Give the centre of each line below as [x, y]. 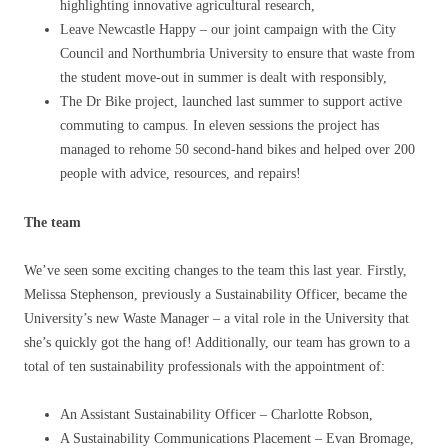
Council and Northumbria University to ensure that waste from [237, 53]
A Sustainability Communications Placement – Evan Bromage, [237, 438]
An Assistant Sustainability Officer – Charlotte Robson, [216, 414]
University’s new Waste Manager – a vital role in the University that [216, 318]
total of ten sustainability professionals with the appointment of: [204, 366]
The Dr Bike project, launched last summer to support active [231, 101]
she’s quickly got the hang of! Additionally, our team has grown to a [217, 342]
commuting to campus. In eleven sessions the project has [219, 125]
